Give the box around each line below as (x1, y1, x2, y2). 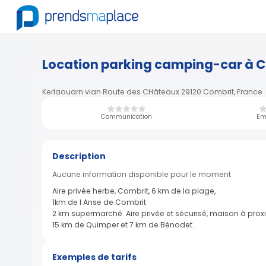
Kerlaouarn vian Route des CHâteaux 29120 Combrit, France (42, 87, 262, 97)
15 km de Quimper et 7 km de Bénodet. (52, 220, 194, 230)
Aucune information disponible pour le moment (52, 169, 231, 179)
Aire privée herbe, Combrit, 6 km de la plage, (52, 186, 216, 196)
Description (52, 150, 106, 162)
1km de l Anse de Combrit (52, 197, 146, 207)
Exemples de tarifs (52, 251, 137, 263)
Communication (100, 112, 152, 121)
